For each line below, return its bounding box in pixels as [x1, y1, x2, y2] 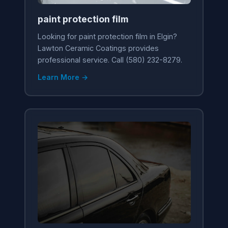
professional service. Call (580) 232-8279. [37, 55, 182, 64]
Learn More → [37, 72, 88, 81]
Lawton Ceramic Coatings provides [37, 43, 159, 52]
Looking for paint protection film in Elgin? [37, 32, 177, 41]
